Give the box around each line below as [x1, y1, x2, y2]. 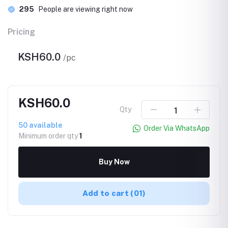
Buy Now [98, 158, 130, 166]
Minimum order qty [18, 132, 79, 140]
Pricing [8, 27, 35, 37]
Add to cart [82, 189, 131, 197]
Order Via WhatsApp [144, 124, 210, 133]
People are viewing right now [38, 5, 133, 13]
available [27, 121, 62, 129]
